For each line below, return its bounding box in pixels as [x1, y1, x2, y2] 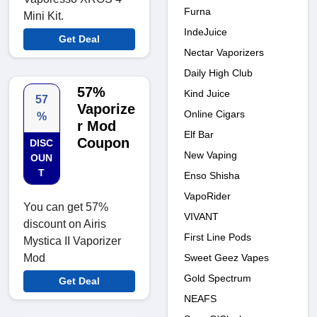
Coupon [76, 135, 129, 151]
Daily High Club [184, 67, 253, 79]
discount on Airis [23, 218, 106, 231]
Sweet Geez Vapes [184, 251, 269, 263]
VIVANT [184, 210, 219, 222]
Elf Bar [184, 128, 214, 140]
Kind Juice [184, 87, 230, 99]
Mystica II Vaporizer [23, 235, 121, 248]
